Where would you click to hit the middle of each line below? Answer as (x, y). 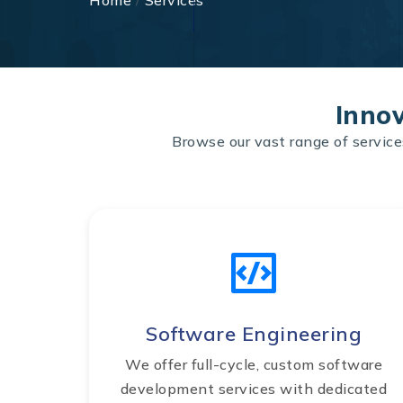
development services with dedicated (254, 389)
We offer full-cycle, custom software (254, 365)
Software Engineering (254, 334)
